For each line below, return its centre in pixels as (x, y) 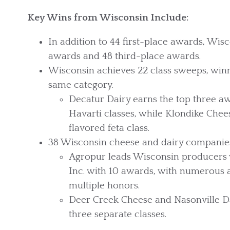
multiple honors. (104, 185)
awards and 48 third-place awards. (124, 56)
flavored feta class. (109, 128)
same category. (81, 85)
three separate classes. (127, 214)
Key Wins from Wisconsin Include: (109, 17)
